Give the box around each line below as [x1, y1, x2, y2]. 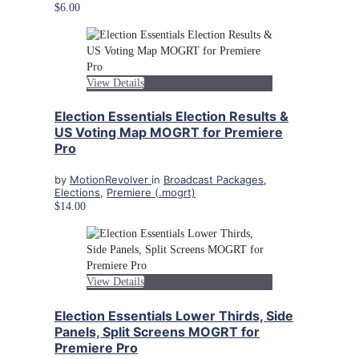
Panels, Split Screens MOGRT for [54, 323, 260, 340]
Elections [54, 186, 100, 200]
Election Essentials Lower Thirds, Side [54, 307, 293, 324]
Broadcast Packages [163, 173, 264, 187]
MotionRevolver [70, 173, 151, 187]
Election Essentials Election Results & [54, 108, 288, 125]
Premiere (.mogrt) [107, 186, 196, 200]
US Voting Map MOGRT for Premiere [54, 124, 283, 141]
